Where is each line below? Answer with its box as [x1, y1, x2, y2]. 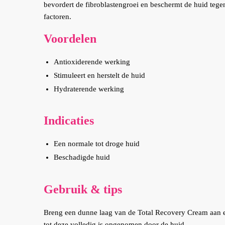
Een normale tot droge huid [54, 140, 140, 148]
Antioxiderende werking [54, 58, 131, 66]
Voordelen [44, 32, 97, 45]
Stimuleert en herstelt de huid [54, 71, 146, 79]
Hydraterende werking [54, 85, 125, 93]
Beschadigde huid [54, 153, 110, 162]
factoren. [44, 13, 72, 21]
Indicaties [44, 114, 94, 128]
